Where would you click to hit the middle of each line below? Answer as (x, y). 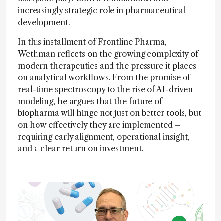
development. (45, 22)
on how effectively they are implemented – (99, 125)
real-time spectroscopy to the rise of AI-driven (105, 89)
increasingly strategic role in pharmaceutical (102, 10)
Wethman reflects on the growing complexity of (108, 54)
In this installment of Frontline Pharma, (92, 42)
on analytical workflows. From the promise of (104, 77)
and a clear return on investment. (81, 148)
